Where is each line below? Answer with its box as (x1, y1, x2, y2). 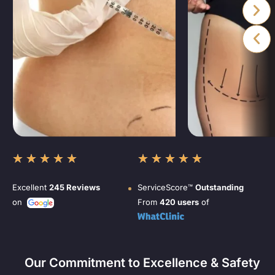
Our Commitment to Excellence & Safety (25, 255, 260, 271)
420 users (160, 197, 199, 207)
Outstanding (195, 182, 244, 193)
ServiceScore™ (137, 182, 195, 193)
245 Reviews (49, 182, 100, 193)
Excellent (12, 182, 49, 193)
